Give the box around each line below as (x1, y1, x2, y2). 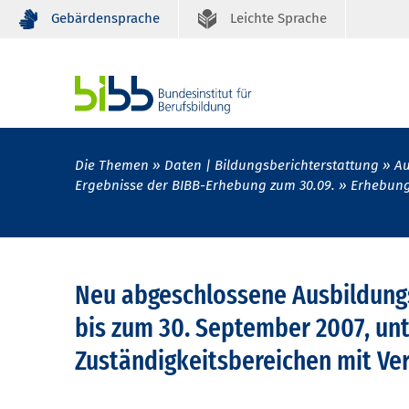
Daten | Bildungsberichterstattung (164, 157, 379, 174)
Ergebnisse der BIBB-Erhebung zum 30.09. (75, 177, 335, 194)
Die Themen (75, 157, 149, 174)
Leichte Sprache (230, 10, 327, 26)
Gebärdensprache (51, 10, 160, 26)
